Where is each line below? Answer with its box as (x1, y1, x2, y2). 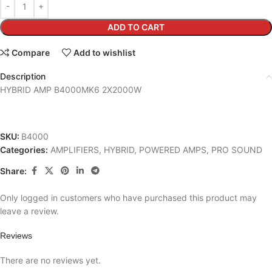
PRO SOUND (211, 144, 262, 155)
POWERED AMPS (139, 144, 206, 155)
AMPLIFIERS (50, 144, 99, 155)
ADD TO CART (107, 22, 165, 32)
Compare (12, 47, 50, 58)
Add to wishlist (73, 47, 136, 58)
